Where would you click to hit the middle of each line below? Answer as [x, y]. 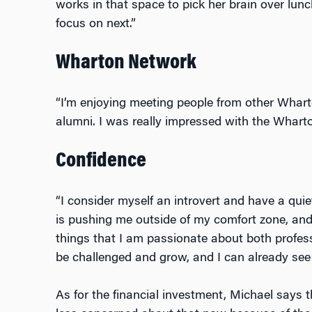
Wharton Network [126, 64]
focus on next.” [95, 25]
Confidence [101, 162]
